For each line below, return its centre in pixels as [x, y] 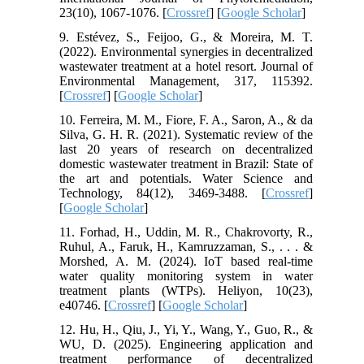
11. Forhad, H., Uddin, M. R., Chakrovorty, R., [186, 232]
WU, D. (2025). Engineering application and [186, 344]
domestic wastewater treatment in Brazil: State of [186, 163]
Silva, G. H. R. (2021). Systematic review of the [186, 134]
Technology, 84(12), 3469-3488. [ [162, 193]
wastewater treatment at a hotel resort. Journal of [186, 66]
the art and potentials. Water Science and [186, 178]
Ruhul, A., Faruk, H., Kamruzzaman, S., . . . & [186, 246]
